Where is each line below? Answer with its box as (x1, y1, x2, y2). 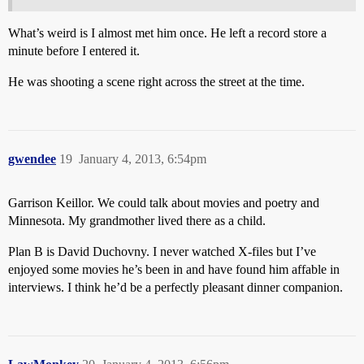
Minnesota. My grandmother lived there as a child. (8, 214, 266, 228)
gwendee (8, 152, 56, 167)
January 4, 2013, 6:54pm (79, 152, 206, 167)
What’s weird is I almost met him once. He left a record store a (8, 26, 327, 41)
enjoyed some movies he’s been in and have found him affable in (8, 262, 340, 277)
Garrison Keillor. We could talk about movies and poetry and (8, 196, 319, 210)
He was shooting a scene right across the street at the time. (8, 75, 305, 89)
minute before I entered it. (8, 44, 140, 58)
